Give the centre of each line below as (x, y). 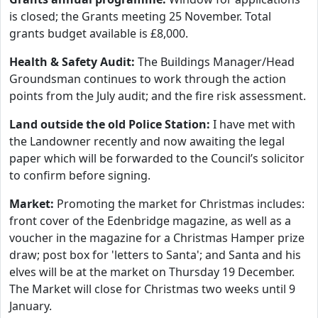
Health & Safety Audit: (73, 62)
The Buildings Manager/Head (216, 62)
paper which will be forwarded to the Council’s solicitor (157, 158)
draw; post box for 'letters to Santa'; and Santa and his (155, 255)
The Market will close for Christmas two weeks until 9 (152, 289)
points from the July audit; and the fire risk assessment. (158, 96)
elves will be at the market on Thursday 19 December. (152, 272)
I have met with (253, 124)
